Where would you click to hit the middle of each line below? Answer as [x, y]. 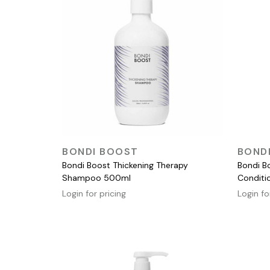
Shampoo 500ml [96, 177]
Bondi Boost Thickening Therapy [125, 165]
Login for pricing [94, 193]
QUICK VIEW [140, 148]
